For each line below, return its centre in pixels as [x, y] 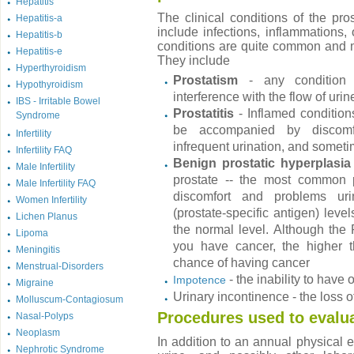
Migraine [35, 283]
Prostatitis [203, 113]
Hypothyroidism [49, 85]
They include [194, 60]
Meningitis [38, 250]
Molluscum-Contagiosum [70, 299]
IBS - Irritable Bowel [58, 101]
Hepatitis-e [39, 51]
